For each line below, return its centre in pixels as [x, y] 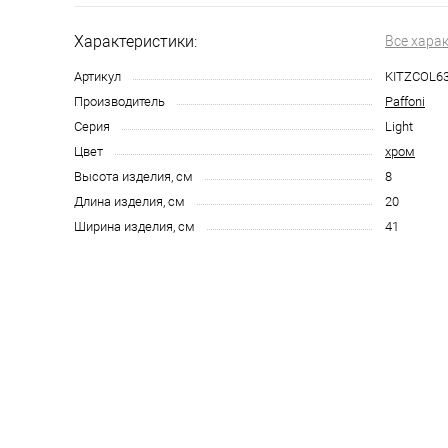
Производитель [119, 101]
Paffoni [405, 101]
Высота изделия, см [133, 176]
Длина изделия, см [129, 201]
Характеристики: [135, 41]
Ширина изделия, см [134, 226]
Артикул [97, 76]
